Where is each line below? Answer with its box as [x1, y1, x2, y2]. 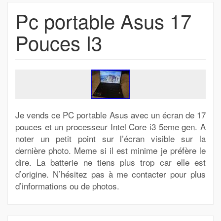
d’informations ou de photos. [15, 180, 119, 192]
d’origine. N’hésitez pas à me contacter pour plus [15, 168, 206, 180]
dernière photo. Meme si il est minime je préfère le [15, 144, 206, 156]
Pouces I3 [15, 28, 102, 56]
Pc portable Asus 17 [15, 6, 191, 35]
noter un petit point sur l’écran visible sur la [15, 132, 206, 145]
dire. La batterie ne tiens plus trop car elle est [15, 156, 206, 168]
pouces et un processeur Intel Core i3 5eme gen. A [15, 120, 206, 133]
